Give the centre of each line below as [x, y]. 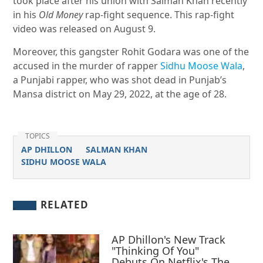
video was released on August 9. [85, 29]
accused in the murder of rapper [86, 66]
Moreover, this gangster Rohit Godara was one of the [131, 52]
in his [26, 15]
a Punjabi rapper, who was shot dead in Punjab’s [120, 80]
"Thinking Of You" [156, 250]
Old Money [61, 15]
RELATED [65, 205]
